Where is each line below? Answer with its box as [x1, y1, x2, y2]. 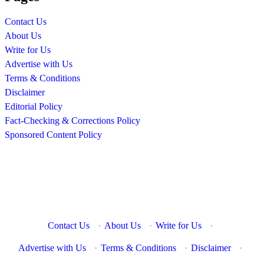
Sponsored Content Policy [5, 130, 102, 140]
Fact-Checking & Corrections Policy [5, 115, 140, 126]
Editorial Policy [5, 101, 62, 112]
